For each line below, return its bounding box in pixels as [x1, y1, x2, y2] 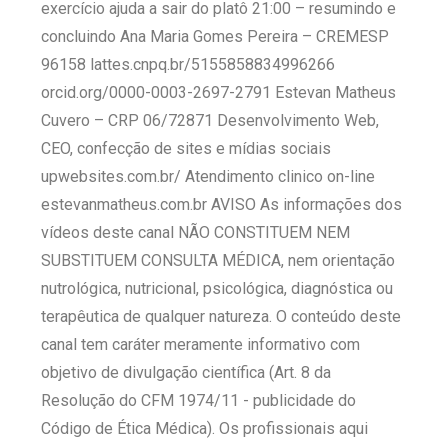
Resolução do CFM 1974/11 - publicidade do [41, 390, 357, 410]
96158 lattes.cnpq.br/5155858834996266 [41, 54, 336, 74]
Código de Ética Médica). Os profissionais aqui [41, 418, 369, 438]
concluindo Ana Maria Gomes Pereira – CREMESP [41, 26, 390, 46]
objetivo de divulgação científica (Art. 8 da [41, 362, 332, 382]
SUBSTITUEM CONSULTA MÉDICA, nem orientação [41, 250, 396, 270]
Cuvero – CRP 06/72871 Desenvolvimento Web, [41, 110, 380, 130]
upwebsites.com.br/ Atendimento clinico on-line [41, 166, 376, 186]
